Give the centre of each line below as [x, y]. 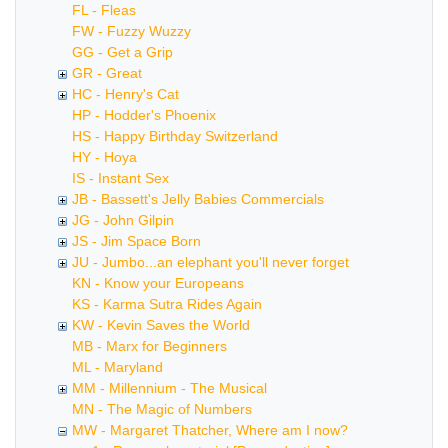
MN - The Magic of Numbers [162, 409]
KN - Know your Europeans [158, 283]
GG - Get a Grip [122, 52]
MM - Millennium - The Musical [169, 388]
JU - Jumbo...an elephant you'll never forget [210, 262]
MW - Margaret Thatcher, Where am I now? [210, 430]
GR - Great [107, 73]
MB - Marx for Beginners [149, 346]
